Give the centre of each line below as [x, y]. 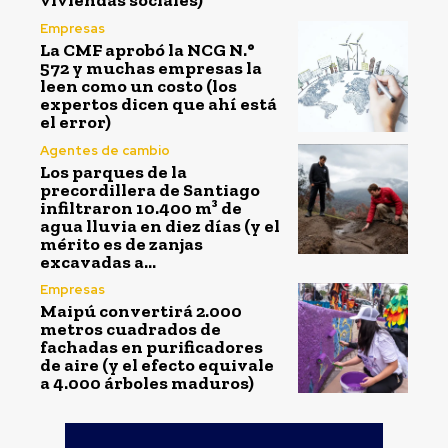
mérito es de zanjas [121, 243]
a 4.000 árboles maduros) [147, 383]
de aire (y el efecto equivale [157, 365]
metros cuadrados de [130, 329]
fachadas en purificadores [151, 347]
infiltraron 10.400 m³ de [141, 207]
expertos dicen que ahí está [158, 103]
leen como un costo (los [138, 85]
